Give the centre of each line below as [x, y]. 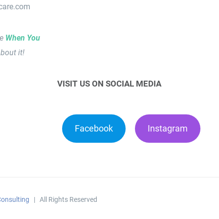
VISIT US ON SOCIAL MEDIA [109, 84]
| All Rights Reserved [63, 200]
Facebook [94, 129]
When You [22, 38]
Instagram [167, 129]
